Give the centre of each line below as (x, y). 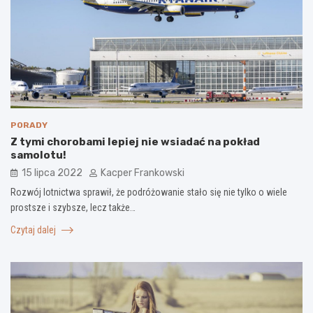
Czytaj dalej (34, 230)
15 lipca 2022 (52, 173)
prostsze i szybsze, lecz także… (73, 207)
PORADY (29, 125)
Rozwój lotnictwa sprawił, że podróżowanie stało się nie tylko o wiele (149, 192)
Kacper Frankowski (143, 173)
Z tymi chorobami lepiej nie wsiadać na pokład (135, 141)
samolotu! (38, 155)
